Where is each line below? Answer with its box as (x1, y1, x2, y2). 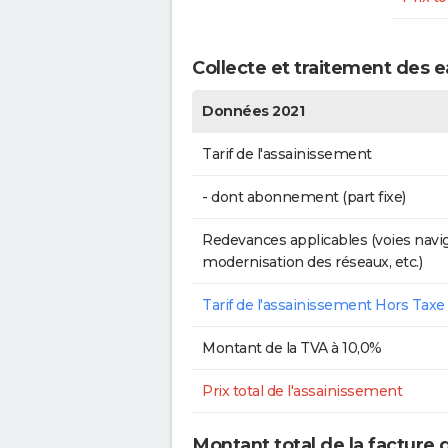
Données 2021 (202, 101, 304, 120)
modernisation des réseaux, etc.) (202, 252, 422, 271)
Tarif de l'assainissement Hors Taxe (202, 295, 445, 314)
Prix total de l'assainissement (202, 381, 402, 400)
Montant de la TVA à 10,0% (202, 338, 382, 357)
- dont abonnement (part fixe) (202, 187, 406, 206)
